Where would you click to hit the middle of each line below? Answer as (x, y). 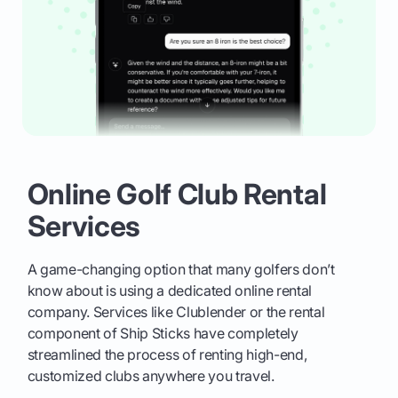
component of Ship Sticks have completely (163, 333)
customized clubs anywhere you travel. (151, 375)
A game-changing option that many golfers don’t (181, 269)
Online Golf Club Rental (177, 194)
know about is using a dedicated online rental (170, 290)
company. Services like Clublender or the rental (176, 311)
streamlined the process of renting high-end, (167, 354)
